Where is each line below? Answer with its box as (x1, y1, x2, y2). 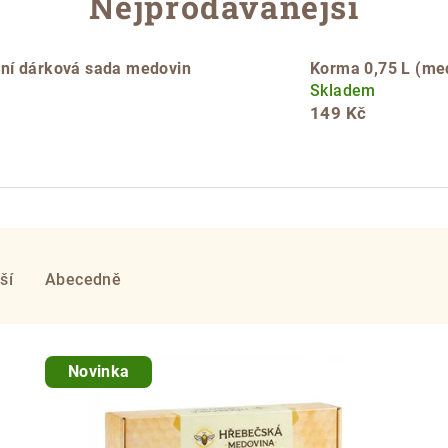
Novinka (67, 361, 130, 381)
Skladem (310, 80, 376, 100)
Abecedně (45, 269, 122, 289)
